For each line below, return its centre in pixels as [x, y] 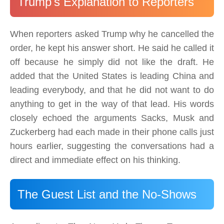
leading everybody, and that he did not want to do [112, 90]
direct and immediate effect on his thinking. [95, 160]
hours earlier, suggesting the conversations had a [112, 146]
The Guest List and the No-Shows [107, 194]
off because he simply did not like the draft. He [112, 62]
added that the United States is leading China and [112, 76]
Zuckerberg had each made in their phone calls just [112, 132]
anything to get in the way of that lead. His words [112, 104]
